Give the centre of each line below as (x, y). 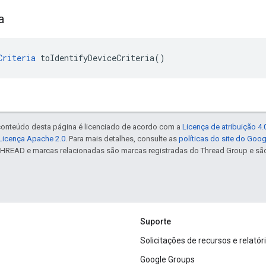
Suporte (156, 222)
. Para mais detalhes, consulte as (122, 139)
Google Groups (167, 260)
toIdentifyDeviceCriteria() (100, 58)
